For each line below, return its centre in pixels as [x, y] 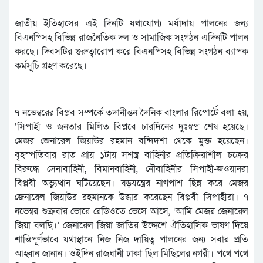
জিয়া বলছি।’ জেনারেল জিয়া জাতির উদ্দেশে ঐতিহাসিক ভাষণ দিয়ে [131, 225]
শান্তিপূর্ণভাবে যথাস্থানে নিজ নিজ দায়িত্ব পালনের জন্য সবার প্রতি [131, 240]
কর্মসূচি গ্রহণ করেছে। [51, 66]
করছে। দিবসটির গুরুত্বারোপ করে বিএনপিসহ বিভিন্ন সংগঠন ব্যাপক [131, 52]
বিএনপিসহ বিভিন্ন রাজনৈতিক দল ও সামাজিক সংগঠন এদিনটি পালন [131, 38]
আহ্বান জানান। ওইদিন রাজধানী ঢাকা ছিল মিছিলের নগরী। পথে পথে [131, 254]
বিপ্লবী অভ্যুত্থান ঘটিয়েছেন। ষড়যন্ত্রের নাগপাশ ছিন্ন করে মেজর [131, 183]
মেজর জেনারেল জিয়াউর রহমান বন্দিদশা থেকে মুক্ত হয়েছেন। [131, 141]
